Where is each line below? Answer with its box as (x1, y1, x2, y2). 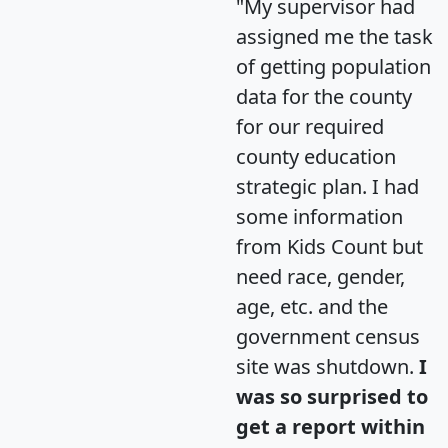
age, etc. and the (236, 292, 388, 320)
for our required (236, 112, 384, 140)
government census (236, 322, 420, 350)
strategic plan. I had (236, 172, 419, 200)
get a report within (236, 412, 425, 440)
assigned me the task (236, 22, 433, 50)
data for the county (236, 82, 412, 110)
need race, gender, (236, 262, 405, 290)
